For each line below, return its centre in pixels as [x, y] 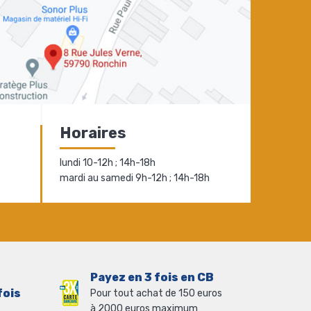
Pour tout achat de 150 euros [156, 293]
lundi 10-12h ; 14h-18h [107, 162]
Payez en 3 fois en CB [152, 277]
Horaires [93, 133]
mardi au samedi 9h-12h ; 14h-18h [134, 178]
